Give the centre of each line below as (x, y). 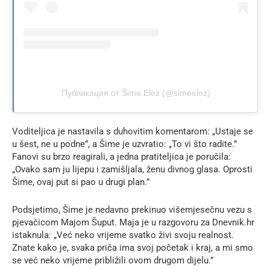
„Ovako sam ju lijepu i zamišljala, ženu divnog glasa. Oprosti (132, 169)
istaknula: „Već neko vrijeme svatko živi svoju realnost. (123, 235)
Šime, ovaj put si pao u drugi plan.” (81, 182)
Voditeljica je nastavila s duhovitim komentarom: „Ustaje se (133, 131)
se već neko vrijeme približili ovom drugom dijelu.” (113, 260)
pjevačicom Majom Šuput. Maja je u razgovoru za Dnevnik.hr (133, 222)
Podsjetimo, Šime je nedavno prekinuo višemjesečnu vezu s (132, 209)
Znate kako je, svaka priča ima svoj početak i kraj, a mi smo (133, 247)
